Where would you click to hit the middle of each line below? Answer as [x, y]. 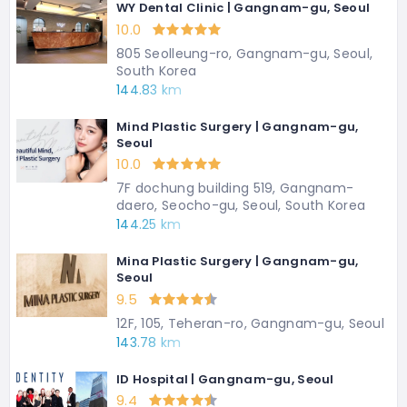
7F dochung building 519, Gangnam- [235, 189]
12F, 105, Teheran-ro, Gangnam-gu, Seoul [250, 323]
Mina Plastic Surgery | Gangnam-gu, [238, 262]
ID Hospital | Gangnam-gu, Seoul [225, 379]
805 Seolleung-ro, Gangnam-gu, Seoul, [245, 53]
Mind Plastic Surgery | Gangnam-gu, [238, 126]
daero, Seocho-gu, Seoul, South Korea [241, 206]
